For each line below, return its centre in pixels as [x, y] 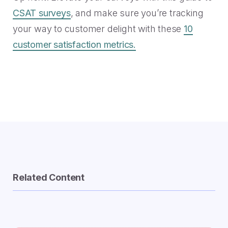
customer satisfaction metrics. [75, 45]
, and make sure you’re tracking [137, 13]
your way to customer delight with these [98, 29]
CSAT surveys [42, 13]
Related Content [49, 178]
